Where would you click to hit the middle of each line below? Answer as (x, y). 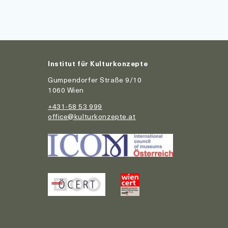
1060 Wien (66, 90)
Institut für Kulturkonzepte (98, 63)
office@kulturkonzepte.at (92, 116)
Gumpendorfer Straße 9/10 (95, 80)
